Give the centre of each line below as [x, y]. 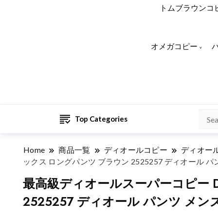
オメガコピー [174, 47]
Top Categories [101, 119]
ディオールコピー [136, 150]
